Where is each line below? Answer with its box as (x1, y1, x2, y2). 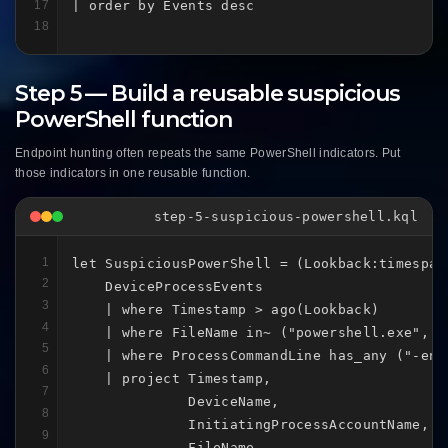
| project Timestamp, (72, 370, 272, 386)
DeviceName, (72, 393, 280, 409)
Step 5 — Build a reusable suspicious (15, 79, 401, 107)
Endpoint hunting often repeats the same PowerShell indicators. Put (15, 145, 401, 160)
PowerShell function (15, 105, 233, 133)
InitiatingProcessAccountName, (72, 416, 429, 432)
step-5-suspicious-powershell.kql (153, 208, 418, 224)
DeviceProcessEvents (72, 278, 263, 294)
